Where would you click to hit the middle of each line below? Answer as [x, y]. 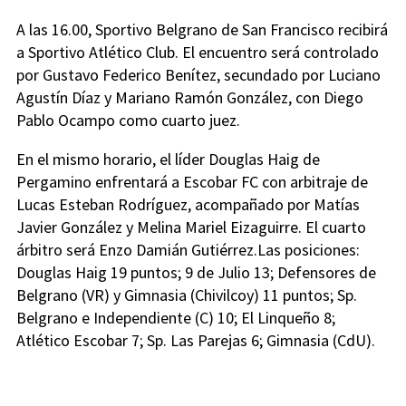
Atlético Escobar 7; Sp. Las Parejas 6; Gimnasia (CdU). [196, 340]
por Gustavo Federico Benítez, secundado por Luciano [198, 75]
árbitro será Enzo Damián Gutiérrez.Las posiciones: [188, 250]
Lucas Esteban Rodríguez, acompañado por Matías [188, 204]
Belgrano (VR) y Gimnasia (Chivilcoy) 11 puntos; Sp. [187, 295]
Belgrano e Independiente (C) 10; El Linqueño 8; [176, 318]
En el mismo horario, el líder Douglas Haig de [168, 159]
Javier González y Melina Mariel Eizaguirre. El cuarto [191, 227]
